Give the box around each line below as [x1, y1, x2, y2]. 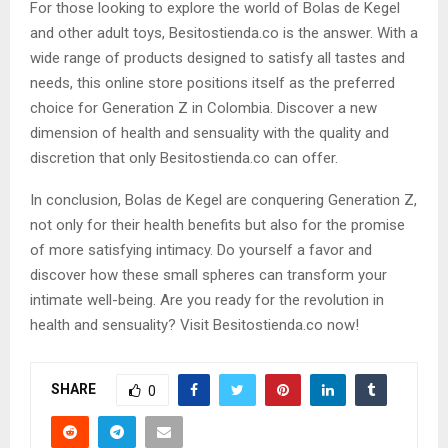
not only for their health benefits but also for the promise [30, 216, 405, 235]
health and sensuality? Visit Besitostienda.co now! [30, 316, 359, 335]
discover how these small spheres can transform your [30, 266, 387, 285]
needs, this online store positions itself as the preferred [30, 74, 395, 93]
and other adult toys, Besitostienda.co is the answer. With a [30, 24, 418, 43]
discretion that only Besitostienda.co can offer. [30, 149, 338, 168]
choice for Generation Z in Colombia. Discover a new [30, 99, 377, 118]
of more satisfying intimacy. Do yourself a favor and [30, 241, 372, 260]
